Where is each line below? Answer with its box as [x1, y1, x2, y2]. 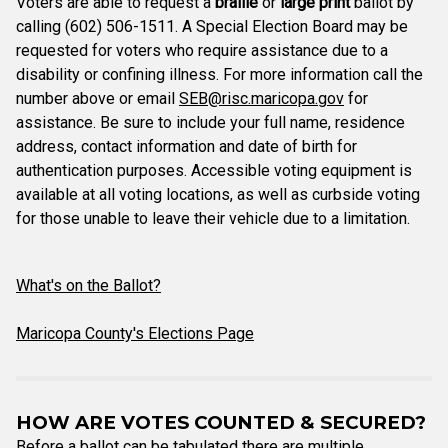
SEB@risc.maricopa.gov [179, 89, 344, 108]
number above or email [16, 89, 179, 108]
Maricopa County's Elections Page [16, 324, 254, 343]
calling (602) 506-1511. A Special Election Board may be [16, 17, 408, 36]
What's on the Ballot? [16, 276, 161, 295]
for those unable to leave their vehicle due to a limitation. [16, 209, 410, 228]
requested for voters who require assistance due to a [16, 41, 388, 60]
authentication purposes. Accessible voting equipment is [16, 161, 412, 180]
